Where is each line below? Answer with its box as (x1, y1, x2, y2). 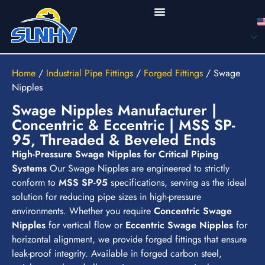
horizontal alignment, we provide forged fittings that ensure (12, 232, 247, 247)
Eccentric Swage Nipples (125, 218, 233, 232)
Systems (12, 161, 47, 176)
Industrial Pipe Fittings (46, 66, 133, 80)
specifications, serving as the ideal (108, 176, 247, 190)
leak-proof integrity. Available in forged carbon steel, (12, 247, 222, 261)
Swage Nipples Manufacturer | (12, 99, 216, 121)
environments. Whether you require (12, 204, 154, 218)
